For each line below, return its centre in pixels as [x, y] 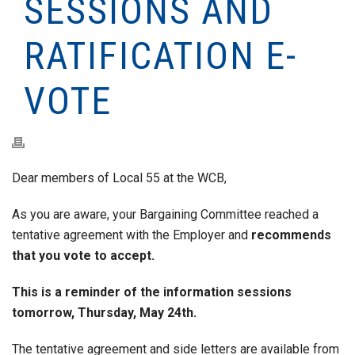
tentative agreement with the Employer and [132, 235]
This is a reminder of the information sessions [152, 292]
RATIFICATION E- [160, 56]
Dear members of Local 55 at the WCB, [119, 178]
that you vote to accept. [83, 256]
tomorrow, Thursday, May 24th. [104, 313]
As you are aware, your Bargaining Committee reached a [165, 214]
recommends [291, 235]
